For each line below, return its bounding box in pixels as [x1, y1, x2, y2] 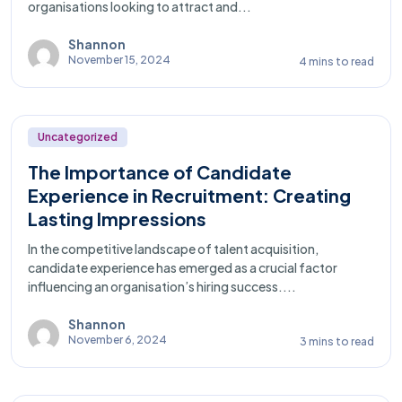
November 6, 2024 [68, 333, 167, 347]
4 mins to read [298, 54, 374, 68]
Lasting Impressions [28, 206, 206, 230]
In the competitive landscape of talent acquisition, [28, 240, 319, 257]
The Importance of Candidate [28, 160, 292, 183]
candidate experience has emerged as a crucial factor [28, 258, 337, 275]
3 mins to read [299, 334, 374, 348]
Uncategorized [38, 129, 118, 144]
